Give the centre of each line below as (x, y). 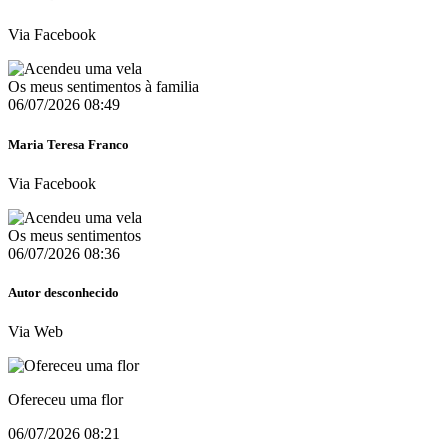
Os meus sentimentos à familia (103, 87)
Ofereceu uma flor (65, 400)
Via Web (35, 332)
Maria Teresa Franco (68, 144)
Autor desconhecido (63, 292)
